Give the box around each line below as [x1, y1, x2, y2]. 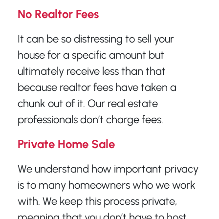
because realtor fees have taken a [17, 80, 176, 94]
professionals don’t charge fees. [17, 112, 163, 126]
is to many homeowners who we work [17, 178, 196, 192]
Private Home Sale [17, 136, 115, 151]
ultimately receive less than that [17, 64, 166, 78]
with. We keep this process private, [17, 194, 177, 208]
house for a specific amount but [17, 48, 164, 62]
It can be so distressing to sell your [17, 32, 174, 45]
